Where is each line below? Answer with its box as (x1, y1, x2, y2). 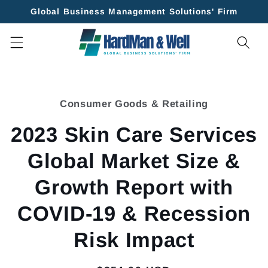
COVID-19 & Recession (17, 202, 251, 226)
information (8, 105, 71, 117)
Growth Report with (35, 176, 233, 199)
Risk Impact (74, 229, 194, 252)
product (8, 94, 50, 105)
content (19, 14, 60, 26)
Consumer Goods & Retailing (59, 98, 209, 109)
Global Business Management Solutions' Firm (30, 7, 238, 16)
